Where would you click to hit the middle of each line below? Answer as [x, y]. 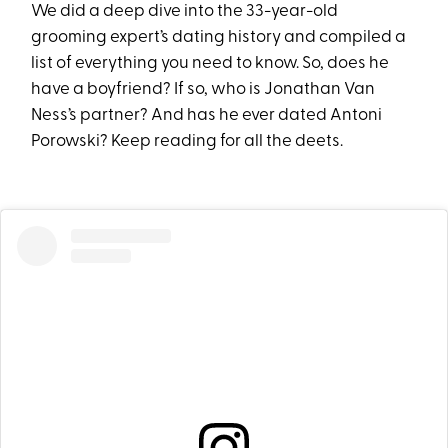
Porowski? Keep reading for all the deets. [187, 141]
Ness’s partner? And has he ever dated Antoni [207, 115]
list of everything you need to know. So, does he [210, 63]
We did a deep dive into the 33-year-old [185, 11]
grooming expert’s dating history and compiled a [219, 37]
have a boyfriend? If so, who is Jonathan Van [203, 89]
